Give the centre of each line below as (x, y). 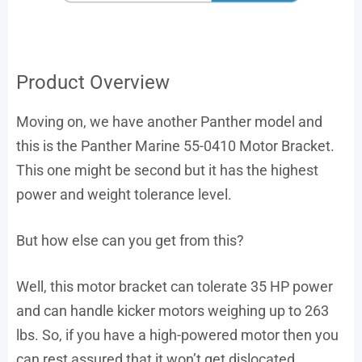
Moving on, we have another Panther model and (169, 121)
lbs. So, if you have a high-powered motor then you (177, 335)
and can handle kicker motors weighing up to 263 (173, 310)
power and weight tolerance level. (124, 194)
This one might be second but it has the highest (167, 170)
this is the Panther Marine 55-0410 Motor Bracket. (175, 145)
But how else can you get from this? (130, 240)
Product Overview (93, 82)
